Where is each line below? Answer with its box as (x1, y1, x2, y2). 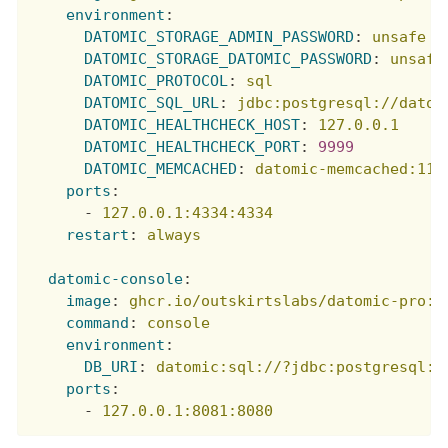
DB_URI (84, 358, 139, 377)
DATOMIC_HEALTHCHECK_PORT (84, 138, 301, 157)
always (147, 226, 202, 245)
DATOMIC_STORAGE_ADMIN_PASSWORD (84, 28, 355, 47)
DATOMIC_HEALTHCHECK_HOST (84, 116, 301, 135)
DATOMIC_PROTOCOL (84, 72, 229, 91)
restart (66, 226, 130, 245)
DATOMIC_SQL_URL (84, 94, 220, 113)
